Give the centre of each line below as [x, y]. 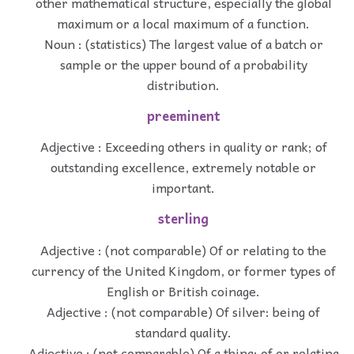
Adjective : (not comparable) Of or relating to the [183, 249]
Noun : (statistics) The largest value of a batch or [183, 43]
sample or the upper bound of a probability [183, 64]
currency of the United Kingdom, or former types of [183, 270]
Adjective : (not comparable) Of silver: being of [183, 311]
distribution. [183, 84]
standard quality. [183, 331]
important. [183, 188]
